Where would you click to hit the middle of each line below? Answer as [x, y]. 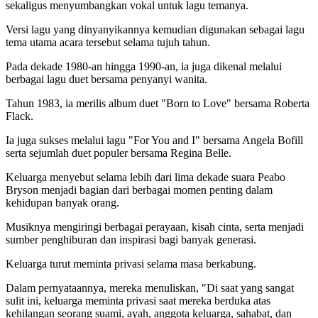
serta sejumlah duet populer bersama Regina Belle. [119, 153]
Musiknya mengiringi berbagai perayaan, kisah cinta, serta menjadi [155, 226]
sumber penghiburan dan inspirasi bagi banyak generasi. [131, 239]
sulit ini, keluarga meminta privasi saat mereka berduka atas [138, 300]
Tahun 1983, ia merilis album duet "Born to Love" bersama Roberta [158, 103]
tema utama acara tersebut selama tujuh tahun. [108, 42]
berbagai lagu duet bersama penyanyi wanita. [106, 79]
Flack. [20, 116]
